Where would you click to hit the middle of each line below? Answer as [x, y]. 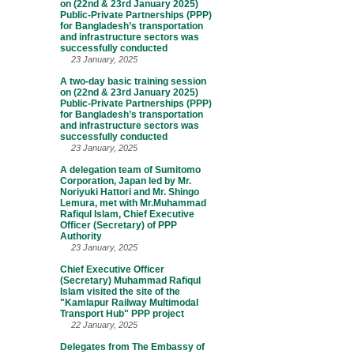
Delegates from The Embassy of [132, 347]
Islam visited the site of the [120, 292]
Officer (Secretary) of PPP [119, 225]
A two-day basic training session [133, 81]
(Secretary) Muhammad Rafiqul [130, 281]
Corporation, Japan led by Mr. [126, 181]
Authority [81, 236]
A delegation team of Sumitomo [130, 170]
